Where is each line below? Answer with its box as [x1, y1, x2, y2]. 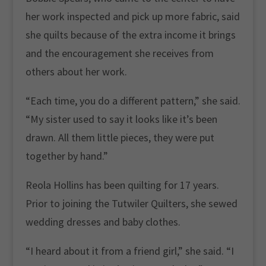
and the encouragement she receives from [25, 46, 214, 60]
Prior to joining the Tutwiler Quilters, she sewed [25, 197, 237, 210]
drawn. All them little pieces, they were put [25, 131, 214, 144]
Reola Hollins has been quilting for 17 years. [25, 178, 219, 192]
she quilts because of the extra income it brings [25, 28, 236, 42]
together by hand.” [25, 149, 108, 163]
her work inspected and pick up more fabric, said [25, 9, 240, 23]
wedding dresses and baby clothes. [25, 215, 180, 229]
